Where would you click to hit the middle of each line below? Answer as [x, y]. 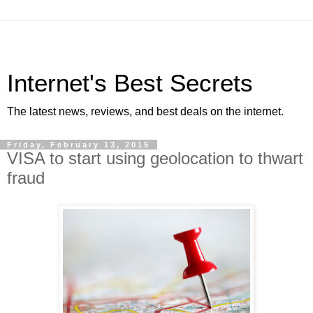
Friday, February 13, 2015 [79, 145]
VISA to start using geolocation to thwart [155, 158]
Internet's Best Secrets [130, 83]
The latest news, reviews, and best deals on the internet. [145, 111]
